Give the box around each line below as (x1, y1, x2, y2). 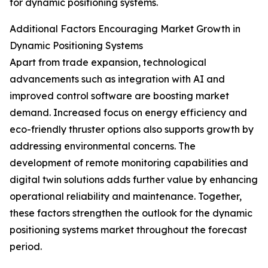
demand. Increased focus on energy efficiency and (10, 106, 247, 119)
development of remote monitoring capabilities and (10, 157, 248, 169)
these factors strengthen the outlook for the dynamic (10, 207, 252, 220)
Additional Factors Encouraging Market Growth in (10, 23, 240, 35)
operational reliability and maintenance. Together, (10, 190, 242, 203)
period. (10, 240, 42, 253)
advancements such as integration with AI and (10, 73, 225, 86)
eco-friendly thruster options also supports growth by (10, 123, 254, 136)
